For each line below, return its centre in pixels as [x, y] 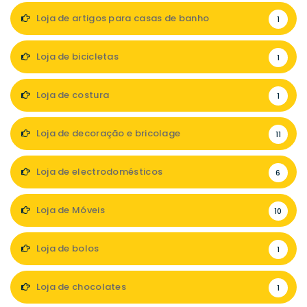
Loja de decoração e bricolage [107, 133]
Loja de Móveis [69, 210]
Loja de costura [72, 95]
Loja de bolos [66, 248]
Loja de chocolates [80, 286]
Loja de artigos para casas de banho [122, 18]
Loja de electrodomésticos [98, 171]
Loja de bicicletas [76, 56]
